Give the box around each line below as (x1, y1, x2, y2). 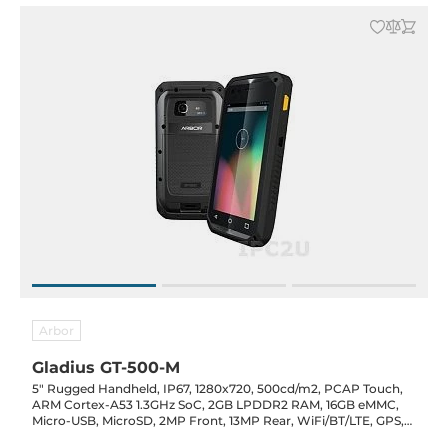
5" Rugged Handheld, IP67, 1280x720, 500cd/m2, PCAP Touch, (32, 381, 403, 396)
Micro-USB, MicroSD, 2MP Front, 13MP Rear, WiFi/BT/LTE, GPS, (32, 413, 404, 428)
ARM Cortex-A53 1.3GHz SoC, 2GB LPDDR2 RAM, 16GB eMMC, (32, 397, 399, 412)
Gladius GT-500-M (32, 358, 180, 377)
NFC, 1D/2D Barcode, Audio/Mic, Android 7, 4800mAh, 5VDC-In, (32, 429, 414, 444)
